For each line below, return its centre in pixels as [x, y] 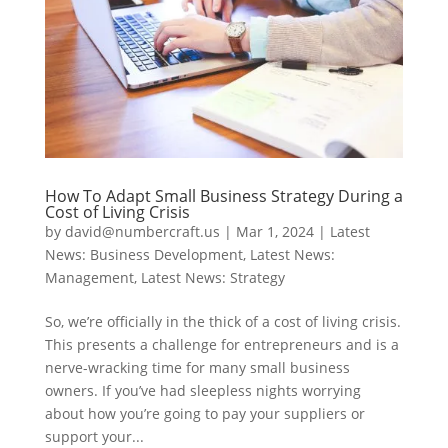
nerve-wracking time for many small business [197, 368]
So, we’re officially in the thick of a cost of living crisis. [222, 322]
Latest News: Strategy [212, 278]
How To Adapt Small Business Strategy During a [223, 196]
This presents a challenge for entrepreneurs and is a [221, 345]
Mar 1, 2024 [274, 232]
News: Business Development [143, 255]
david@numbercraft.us [142, 232]
